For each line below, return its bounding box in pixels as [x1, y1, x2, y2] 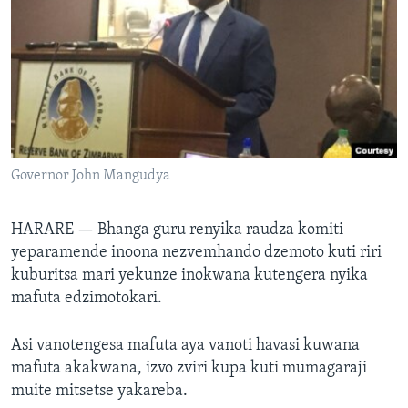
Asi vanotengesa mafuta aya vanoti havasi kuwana [11, 337, 360, 355]
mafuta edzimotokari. [11, 290, 162, 308]
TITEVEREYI [16, 8, 77, 22]
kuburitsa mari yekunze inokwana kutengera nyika [11, 267, 368, 285]
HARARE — [11, 221, 97, 240]
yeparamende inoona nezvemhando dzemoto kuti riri [11, 244, 382, 262]
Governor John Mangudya [11, 168, 170, 184]
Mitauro [31, 92, 87, 110]
